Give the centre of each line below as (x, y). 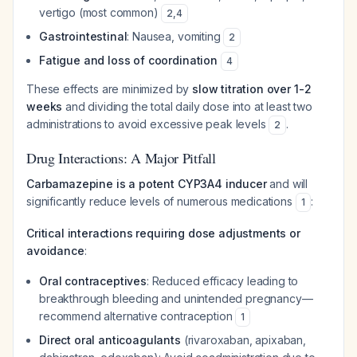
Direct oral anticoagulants (110, 340)
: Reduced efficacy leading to (222, 281)
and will (287, 184)
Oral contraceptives (93, 281)
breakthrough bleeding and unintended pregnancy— (176, 298)
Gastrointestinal (83, 36)
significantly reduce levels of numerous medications (161, 201)
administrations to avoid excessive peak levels (148, 124)
